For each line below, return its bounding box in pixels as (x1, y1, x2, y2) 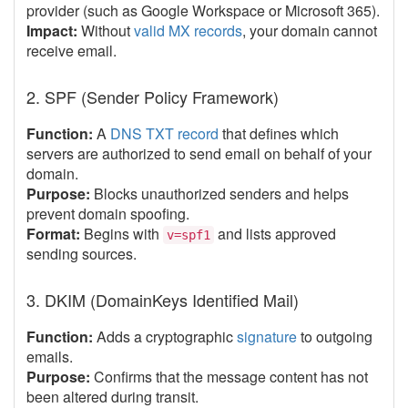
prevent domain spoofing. (26, 203, 189, 224)
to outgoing (297, 326, 372, 347)
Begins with (80, 223, 163, 244)
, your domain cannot (242, 20, 377, 41)
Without (77, 20, 134, 41)
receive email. (26, 40, 117, 61)
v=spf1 (167, 228, 210, 242)
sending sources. (26, 243, 137, 264)
